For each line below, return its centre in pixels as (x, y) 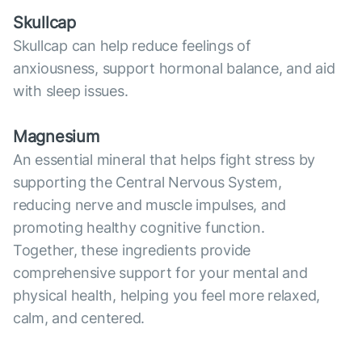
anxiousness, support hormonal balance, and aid (174, 69)
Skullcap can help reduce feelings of (132, 46)
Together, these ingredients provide (132, 250)
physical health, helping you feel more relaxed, (167, 296)
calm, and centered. (79, 318)
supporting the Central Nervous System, (147, 183)
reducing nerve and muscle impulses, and (150, 205)
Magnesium (56, 137)
